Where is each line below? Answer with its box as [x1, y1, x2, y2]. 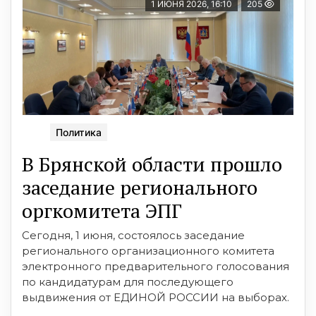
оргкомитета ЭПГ [22, 197, 182, 224]
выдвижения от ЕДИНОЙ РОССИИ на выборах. [22, 291, 289, 305]
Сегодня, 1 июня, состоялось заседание [22, 229, 245, 243]
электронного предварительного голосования [22, 260, 289, 274]
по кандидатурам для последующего [22, 275, 233, 289]
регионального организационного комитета [22, 244, 274, 258]
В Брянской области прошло [22, 151, 282, 178]
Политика [56, 126, 102, 139]
